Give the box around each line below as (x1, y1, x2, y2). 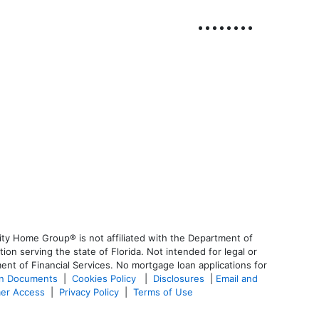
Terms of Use (133, 286, 196, 298)
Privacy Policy (59, 286, 119, 298)
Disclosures (153, 272, 204, 284)
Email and (216, 272, 258, 284)
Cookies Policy (72, 272, 139, 284)
